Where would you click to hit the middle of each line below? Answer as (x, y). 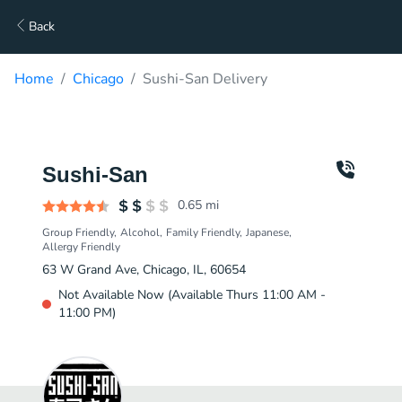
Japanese (267, 232)
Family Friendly (203, 232)
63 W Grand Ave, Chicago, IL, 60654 (144, 270)
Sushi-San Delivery (205, 79)
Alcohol (140, 232)
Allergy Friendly (81, 247)
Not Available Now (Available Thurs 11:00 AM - (192, 295)
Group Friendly (78, 232)
